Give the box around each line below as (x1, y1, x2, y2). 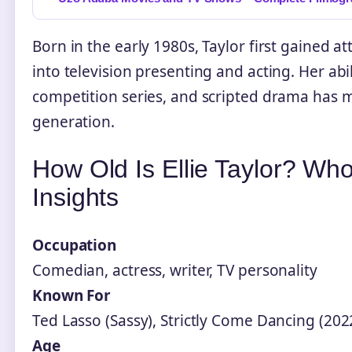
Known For (32, 284, 112, 306)
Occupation (32, 234, 116, 255)
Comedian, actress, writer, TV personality (32, 259, 317, 280)
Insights (32, 183, 119, 212)
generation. (32, 111, 115, 132)
